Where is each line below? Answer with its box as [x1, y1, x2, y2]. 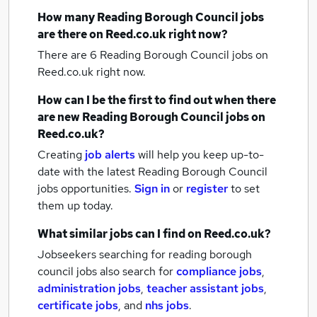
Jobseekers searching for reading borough [38, 247, 252, 262]
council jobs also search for [38, 264, 176, 279]
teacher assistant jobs [146, 281, 264, 296]
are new [38, 110, 82, 125]
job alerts [85, 147, 135, 162]
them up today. [38, 198, 113, 213]
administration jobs [38, 281, 141, 296]
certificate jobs [38, 298, 118, 313]
